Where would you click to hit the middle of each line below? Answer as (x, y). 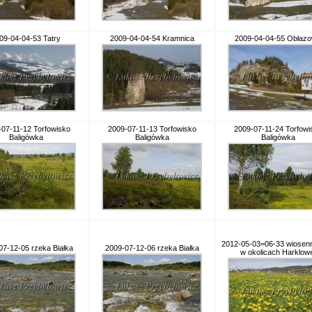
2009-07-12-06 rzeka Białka (152, 248)
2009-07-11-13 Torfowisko (152, 129)
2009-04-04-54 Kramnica (152, 38)
